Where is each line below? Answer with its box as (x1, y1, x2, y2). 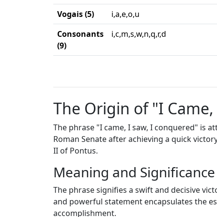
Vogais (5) (57, 9, 94, 19)
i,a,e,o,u (111, 9, 139, 19)
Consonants (57, 29, 104, 39)
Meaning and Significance (53, 163, 215, 181)
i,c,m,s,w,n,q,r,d (111, 29, 166, 39)
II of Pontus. (53, 145, 98, 156)
